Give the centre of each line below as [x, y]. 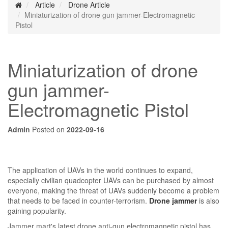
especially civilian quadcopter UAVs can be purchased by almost [111, 180]
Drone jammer [173, 200]
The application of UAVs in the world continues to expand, [100, 170]
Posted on [48, 129]
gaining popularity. [37, 210]
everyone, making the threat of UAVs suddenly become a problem [113, 190]
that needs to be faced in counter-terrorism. [78, 200]
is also [208, 200]
